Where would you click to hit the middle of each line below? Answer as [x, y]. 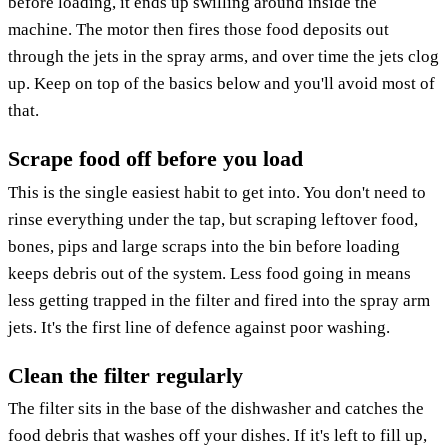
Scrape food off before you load [155, 159]
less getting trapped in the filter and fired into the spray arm [219, 300]
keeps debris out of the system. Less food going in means [209, 273]
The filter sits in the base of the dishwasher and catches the [216, 409]
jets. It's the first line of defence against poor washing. [199, 327]
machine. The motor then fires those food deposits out [198, 29]
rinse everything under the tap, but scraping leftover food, [213, 219]
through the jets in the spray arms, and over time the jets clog [223, 56]
